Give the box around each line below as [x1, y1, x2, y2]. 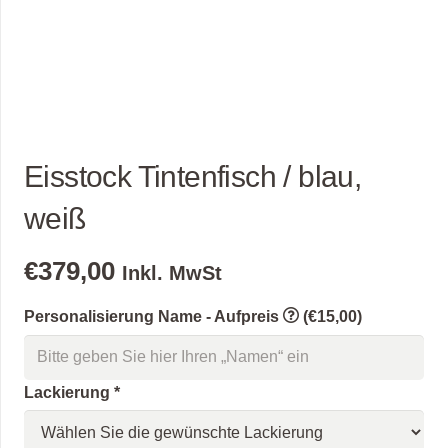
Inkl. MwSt [122, 261, 222, 284]
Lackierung [24, 383, 114, 401]
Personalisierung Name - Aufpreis [24, 308, 283, 325]
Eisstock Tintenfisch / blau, [24, 160, 362, 193]
